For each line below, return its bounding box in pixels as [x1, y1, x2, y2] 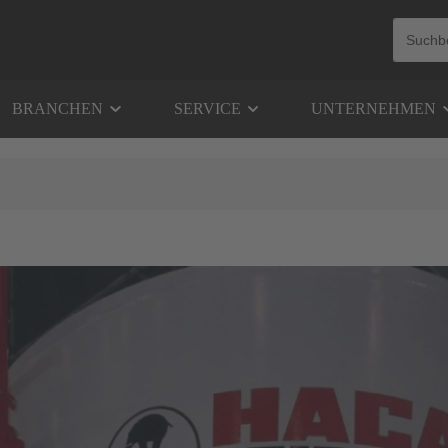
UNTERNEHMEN [311, 100, 436, 117]
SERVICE [173, 100, 241, 117]
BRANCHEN [12, 100, 103, 117]
